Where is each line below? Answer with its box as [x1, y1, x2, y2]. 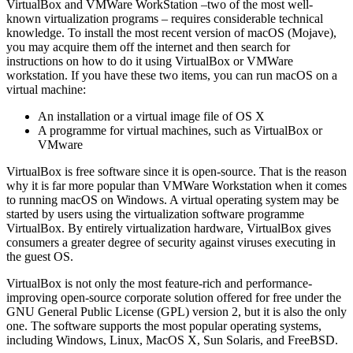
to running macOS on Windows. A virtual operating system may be [6, 193, 339, 207]
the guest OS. [6, 250, 80, 264]
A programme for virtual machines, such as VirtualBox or [38, 124, 322, 138]
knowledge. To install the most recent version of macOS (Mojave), [6, 26, 336, 40]
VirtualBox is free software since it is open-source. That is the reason [6, 165, 347, 179]
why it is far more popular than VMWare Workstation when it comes [6, 179, 347, 193]
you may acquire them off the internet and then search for [6, 40, 290, 54]
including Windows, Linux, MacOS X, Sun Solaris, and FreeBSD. [6, 333, 338, 347]
